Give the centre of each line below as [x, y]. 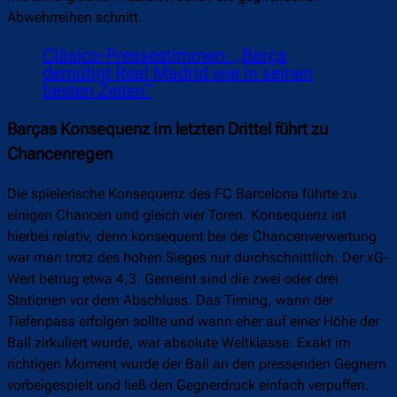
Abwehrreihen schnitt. [75, 18]
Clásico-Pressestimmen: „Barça [165, 55]
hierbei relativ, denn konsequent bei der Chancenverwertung [192, 236]
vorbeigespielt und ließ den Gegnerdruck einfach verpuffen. [188, 385]
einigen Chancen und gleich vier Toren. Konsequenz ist [177, 214]
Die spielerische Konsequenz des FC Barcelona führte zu [182, 193]
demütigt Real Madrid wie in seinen [178, 73]
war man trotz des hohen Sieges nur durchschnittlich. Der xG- [198, 257]
